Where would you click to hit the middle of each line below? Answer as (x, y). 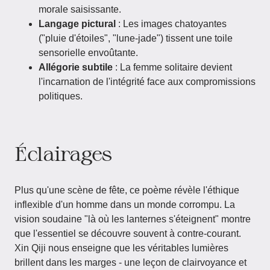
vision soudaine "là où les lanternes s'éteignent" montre (133, 219)
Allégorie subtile (76, 67)
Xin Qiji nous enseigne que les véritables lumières (121, 248)
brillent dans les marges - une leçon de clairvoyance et (130, 262)
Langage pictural (77, 24)
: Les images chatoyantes (171, 24)
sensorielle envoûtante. (88, 53)
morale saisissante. (80, 9)
